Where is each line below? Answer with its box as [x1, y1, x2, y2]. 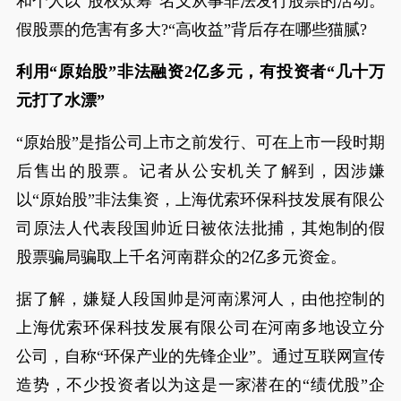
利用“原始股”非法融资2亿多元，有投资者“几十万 [15, 63, 386, 81]
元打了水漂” [15, 91, 105, 109]
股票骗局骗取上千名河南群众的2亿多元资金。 [15, 248, 346, 266]
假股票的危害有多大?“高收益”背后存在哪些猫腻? [15, 21, 367, 38]
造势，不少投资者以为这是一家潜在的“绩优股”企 [15, 376, 386, 394]
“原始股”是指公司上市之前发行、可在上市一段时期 [15, 133, 386, 151]
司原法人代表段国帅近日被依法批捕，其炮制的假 [15, 219, 386, 237]
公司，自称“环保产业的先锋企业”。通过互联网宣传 [15, 347, 386, 365]
